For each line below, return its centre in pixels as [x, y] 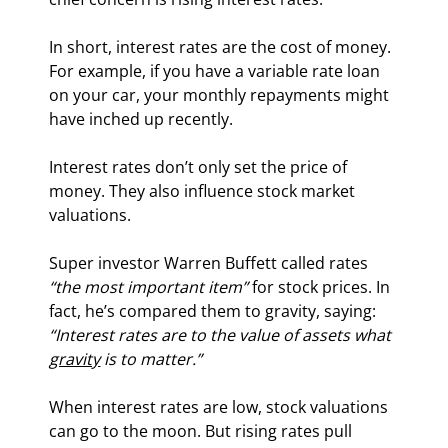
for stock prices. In [321, 287]
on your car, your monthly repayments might [221, 95]
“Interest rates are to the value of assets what [222, 335]
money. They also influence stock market [204, 191]
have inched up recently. [141, 119]
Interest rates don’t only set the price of [200, 167]
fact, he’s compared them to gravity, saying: [215, 311]
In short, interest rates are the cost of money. [222, 47]
